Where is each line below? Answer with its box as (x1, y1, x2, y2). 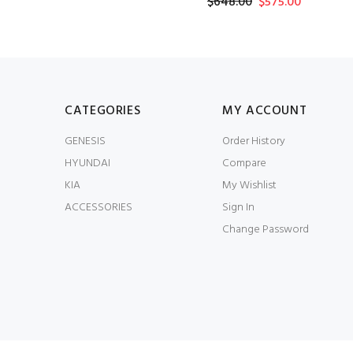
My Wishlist (222, 176, 277, 195)
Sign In (222, 199, 255, 217)
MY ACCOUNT (222, 101, 307, 121)
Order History (222, 132, 285, 150)
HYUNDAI (65, 154, 110, 173)
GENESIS (65, 132, 106, 150)
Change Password (222, 221, 309, 239)
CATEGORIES (65, 101, 141, 121)
